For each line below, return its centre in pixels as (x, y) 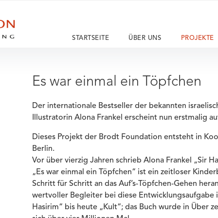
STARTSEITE (91, 38)
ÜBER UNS (145, 38)
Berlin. (43, 149)
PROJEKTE (197, 38)
